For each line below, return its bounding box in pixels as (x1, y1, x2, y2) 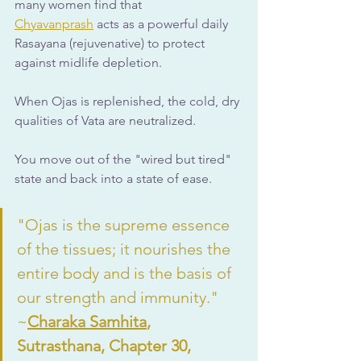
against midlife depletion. (15, 54, 162, 70)
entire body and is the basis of (17, 263, 235, 283)
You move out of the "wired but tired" (15, 151, 234, 167)
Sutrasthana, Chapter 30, (17, 335, 195, 355)
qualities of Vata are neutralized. (15, 112, 199, 128)
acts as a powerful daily (93, 15, 231, 31)
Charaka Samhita (27, 311, 147, 331)
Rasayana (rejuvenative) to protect (15, 35, 208, 51)
